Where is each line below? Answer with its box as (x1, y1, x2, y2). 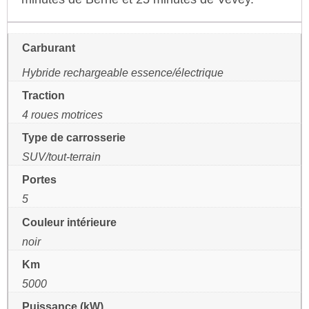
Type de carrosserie (22, 131, 126, 144)
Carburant (22, 41, 75, 54)
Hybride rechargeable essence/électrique (22, 66, 223, 79)
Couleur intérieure (22, 215, 117, 228)
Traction (22, 89, 65, 102)
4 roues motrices (22, 108, 103, 121)
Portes (22, 173, 57, 186)
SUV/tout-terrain (22, 150, 101, 163)
